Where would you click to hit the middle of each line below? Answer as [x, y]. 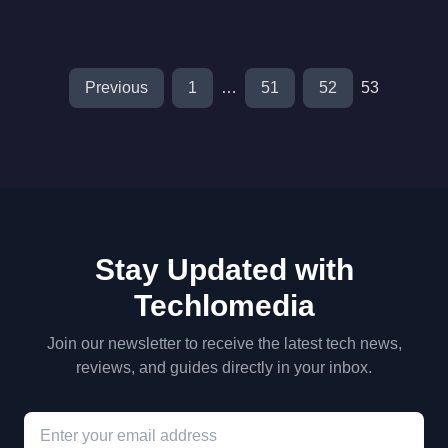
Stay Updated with [224, 269]
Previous [116, 87]
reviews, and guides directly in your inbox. [224, 367]
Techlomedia [224, 305]
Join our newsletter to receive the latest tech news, [224, 343]
